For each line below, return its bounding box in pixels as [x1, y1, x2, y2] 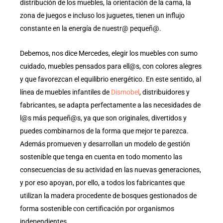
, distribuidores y [139, 88, 190, 97]
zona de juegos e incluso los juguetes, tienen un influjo [20, 11, 185, 19]
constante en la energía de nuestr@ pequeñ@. [20, 24, 161, 32]
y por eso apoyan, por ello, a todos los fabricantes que [20, 179, 185, 187]
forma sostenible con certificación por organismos [20, 205, 174, 213]
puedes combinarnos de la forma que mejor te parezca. [20, 127, 189, 135]
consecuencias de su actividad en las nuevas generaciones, [20, 166, 201, 174]
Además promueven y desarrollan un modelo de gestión [20, 140, 190, 148]
